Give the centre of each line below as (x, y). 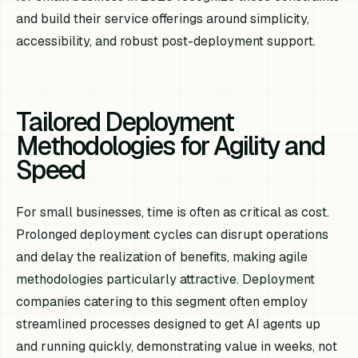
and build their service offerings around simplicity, (163, 19)
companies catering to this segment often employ (162, 302)
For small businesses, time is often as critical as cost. (173, 213)
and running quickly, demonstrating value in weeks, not (177, 347)
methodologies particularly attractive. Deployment (166, 280)
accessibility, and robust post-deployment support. (166, 42)
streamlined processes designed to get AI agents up (169, 324)
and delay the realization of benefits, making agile (162, 257)
